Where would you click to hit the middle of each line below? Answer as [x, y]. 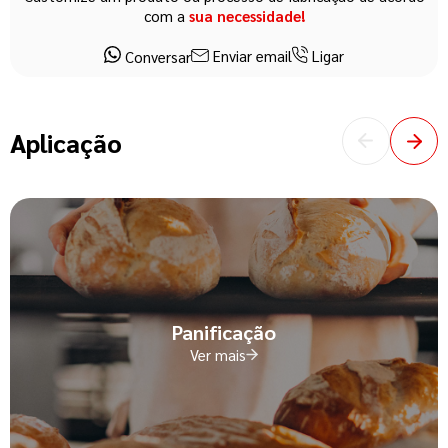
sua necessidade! [246, 16]
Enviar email [251, 56]
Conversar [155, 57]
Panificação [224, 331]
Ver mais [218, 354]
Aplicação [66, 142]
